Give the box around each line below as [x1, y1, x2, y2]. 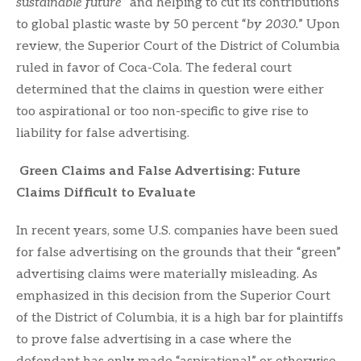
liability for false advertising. [16, 125, 189, 141]
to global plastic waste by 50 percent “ [16, 16, 247, 32]
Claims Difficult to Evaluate [16, 185, 196, 201]
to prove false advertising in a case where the [16, 331, 292, 347]
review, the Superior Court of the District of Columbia [16, 38, 340, 54]
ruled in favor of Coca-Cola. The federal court [16, 60, 292, 76]
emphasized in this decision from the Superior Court [16, 288, 330, 304]
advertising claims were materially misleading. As [16, 266, 317, 282]
